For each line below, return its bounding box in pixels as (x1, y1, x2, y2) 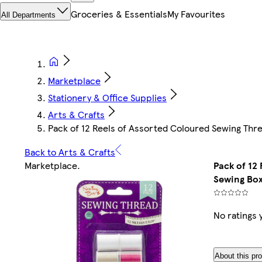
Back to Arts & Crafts (25, 145, 115, 159)
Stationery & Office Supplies (48, 91, 167, 105)
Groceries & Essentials (71, 7, 167, 21)
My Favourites (167, 7, 225, 21)
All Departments (1, 11, 56, 20)
